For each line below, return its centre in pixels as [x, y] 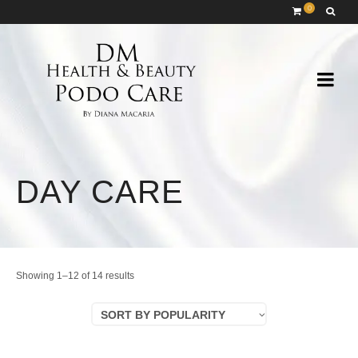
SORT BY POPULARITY [163, 315]
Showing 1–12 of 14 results [75, 276]
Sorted [148, 275]
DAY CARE [100, 192]
